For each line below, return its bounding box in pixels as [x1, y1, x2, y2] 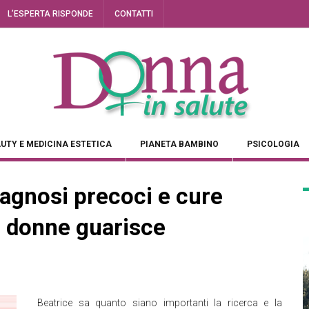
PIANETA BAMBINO [140, 139, 219, 149]
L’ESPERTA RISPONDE [8, 9, 93, 19]
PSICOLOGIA [247, 139, 299, 149]
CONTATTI [114, 9, 153, 19]
